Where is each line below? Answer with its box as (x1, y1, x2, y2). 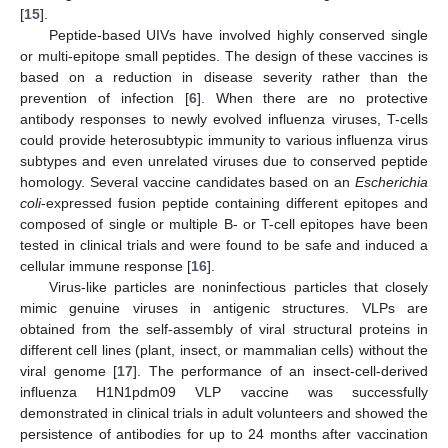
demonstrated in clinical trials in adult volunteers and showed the (20, 404, 428, 421)
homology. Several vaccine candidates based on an (20, 173, 355, 190)
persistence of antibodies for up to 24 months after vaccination (20, 425, 428, 442)
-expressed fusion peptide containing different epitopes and (41, 194, 428, 211)
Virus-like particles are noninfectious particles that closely (48, 278, 428, 295)
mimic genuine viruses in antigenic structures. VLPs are (20, 299, 428, 316)
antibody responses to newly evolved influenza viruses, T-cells (20, 110, 428, 127)
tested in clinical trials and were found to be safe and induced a (20, 236, 428, 253)
